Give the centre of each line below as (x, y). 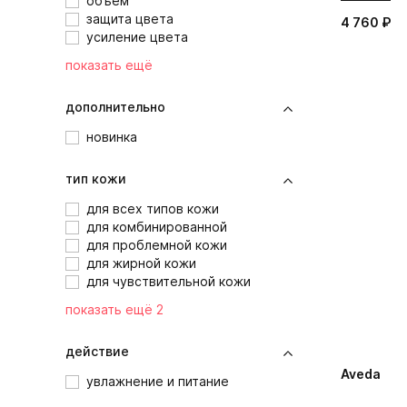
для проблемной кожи (157, 245)
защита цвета (130, 19)
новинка (112, 137)
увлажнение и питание (158, 382)
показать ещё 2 (114, 310)
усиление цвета (137, 37)
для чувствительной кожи (169, 282)
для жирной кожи (141, 263)
